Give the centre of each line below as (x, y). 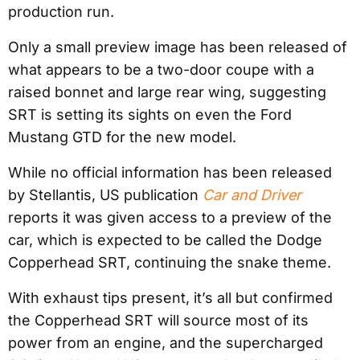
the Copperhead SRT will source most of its (158, 320)
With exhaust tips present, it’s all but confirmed (170, 297)
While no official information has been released (170, 172)
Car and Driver (252, 194)
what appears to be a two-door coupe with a (161, 69)
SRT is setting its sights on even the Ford (150, 114)
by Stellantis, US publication (105, 194)
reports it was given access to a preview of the (170, 217)
